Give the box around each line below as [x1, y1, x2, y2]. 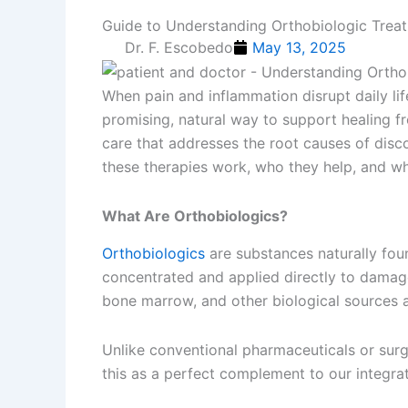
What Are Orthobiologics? [102, 207, 288, 226]
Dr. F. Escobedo [125, 37, 233, 56]
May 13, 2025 [252, 37, 346, 56]
